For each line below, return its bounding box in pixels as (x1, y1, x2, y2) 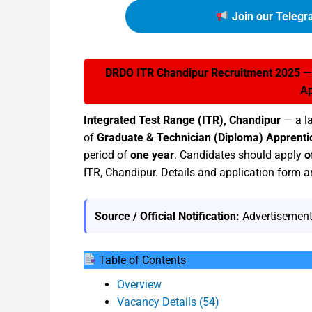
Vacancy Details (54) (117, 295, 219, 309)
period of (84, 148, 130, 162)
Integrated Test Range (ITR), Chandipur (84, 114, 281, 127)
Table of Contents (96, 253, 187, 267)
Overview (117, 277, 162, 291)
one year (130, 148, 174, 162)
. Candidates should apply (174, 148, 304, 162)
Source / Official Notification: (95, 209, 240, 223)
